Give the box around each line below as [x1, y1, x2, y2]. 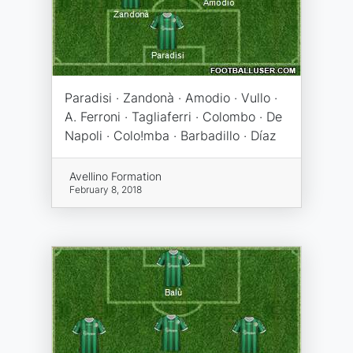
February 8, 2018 [69, 184, 142, 195]
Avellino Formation [69, 169, 162, 183]
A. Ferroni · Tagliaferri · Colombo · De [65, 109, 282, 124]
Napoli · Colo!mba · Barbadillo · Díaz [65, 128, 276, 143]
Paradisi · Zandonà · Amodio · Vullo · [65, 90, 277, 106]
